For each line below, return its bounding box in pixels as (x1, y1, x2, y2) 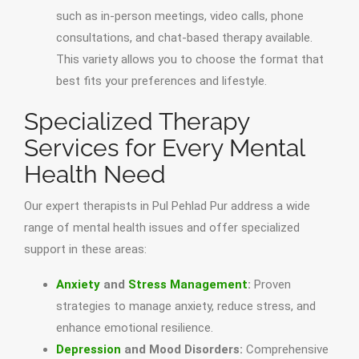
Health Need (24, 160, 166, 189)
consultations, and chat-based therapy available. (56, 30, 313, 46)
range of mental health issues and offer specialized (24, 220, 300, 236)
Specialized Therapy (24, 107, 249, 136)
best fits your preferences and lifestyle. (56, 74, 267, 89)
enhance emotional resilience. (56, 321, 213, 336)
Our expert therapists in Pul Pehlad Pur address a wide (24, 199, 310, 214)
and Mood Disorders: (121, 342, 243, 357)
